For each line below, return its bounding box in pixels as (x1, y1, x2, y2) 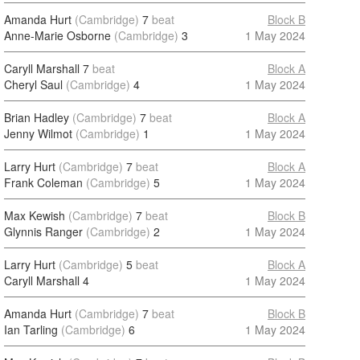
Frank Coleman (4, 174, 83, 190)
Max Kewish (4, 207, 65, 223)
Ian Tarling (4, 321, 58, 337)
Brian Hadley (4, 109, 69, 125)
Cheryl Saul (4, 76, 63, 92)
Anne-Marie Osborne (4, 27, 111, 43)
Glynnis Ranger (4, 223, 83, 239)
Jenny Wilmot (4, 125, 72, 141)
